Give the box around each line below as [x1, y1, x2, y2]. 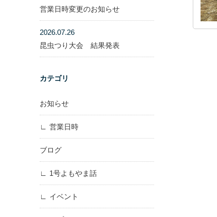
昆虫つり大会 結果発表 [40, 41, 120, 49]
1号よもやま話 [49, 169, 97, 177]
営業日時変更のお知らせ [40, 5, 120, 13]
